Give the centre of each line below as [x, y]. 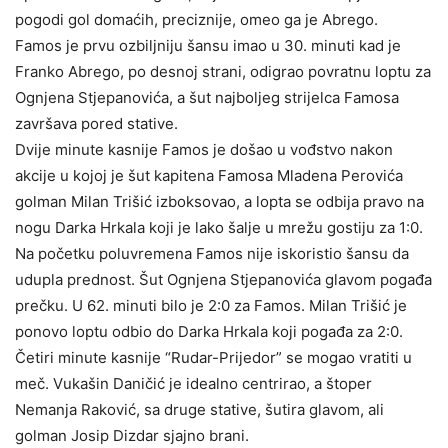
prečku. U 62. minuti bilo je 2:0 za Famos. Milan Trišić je [211, 305]
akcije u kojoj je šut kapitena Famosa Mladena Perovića [209, 175]
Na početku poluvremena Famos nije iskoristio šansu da [212, 253]
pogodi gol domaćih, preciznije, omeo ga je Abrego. [196, 19]
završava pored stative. [96, 123]
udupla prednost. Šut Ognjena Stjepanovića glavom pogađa [223, 279]
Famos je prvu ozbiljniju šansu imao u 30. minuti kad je [208, 45]
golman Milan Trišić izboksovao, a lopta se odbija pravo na [219, 201]
